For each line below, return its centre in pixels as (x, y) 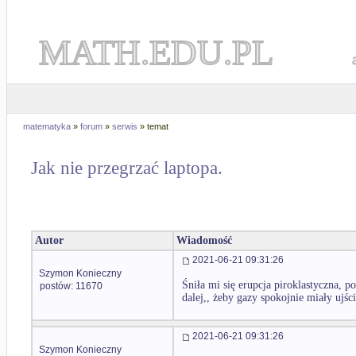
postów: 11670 (71, 286)
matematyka (47, 126)
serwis (125, 126)
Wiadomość (204, 241)
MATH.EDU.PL (156, 52)
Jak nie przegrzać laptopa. (127, 168)
